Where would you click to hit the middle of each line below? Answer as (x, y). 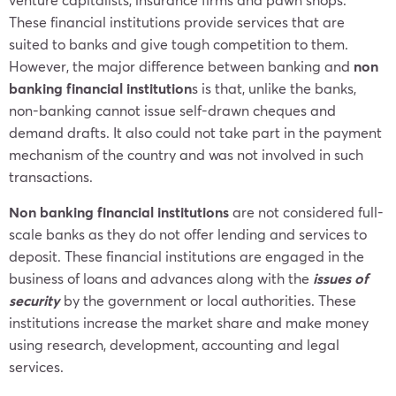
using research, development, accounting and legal (174, 344)
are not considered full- (306, 212)
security (34, 300)
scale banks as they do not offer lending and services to (188, 234)
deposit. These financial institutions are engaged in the (187, 256)
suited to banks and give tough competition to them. (179, 44)
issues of (341, 278)
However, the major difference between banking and (181, 66)
